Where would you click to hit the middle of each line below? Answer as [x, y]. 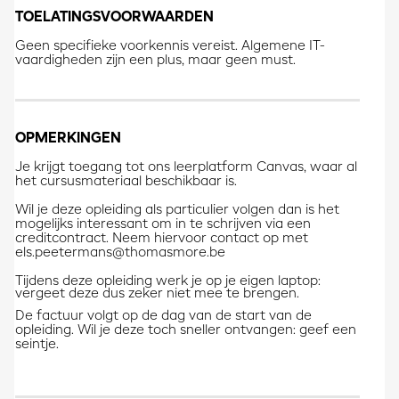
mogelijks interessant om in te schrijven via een [163, 225]
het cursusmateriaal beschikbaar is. [126, 182]
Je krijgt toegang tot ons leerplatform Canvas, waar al [186, 168]
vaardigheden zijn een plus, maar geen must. [155, 61]
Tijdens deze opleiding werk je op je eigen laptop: [167, 282]
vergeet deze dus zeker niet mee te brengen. [157, 294]
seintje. [37, 345]
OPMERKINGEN [68, 139]
